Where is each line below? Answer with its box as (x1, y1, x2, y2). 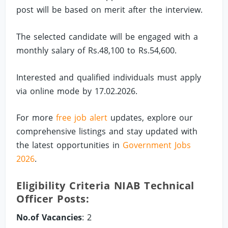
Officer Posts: (16, 191, 90, 206)
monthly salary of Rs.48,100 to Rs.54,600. (16, 45, 177, 56)
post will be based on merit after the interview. (16, 4, 203, 16)
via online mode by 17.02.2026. (16, 85, 138, 97)
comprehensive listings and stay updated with (16, 126, 198, 137)
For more (16, 112, 56, 124)
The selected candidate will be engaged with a (16, 31, 198, 42)
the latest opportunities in (16, 139, 123, 151)
